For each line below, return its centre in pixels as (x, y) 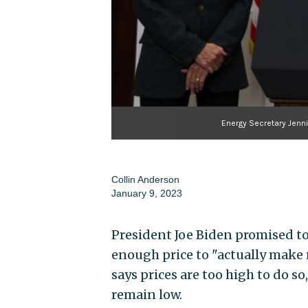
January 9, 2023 (146, 193)
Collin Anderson (145, 179)
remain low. (146, 294)
